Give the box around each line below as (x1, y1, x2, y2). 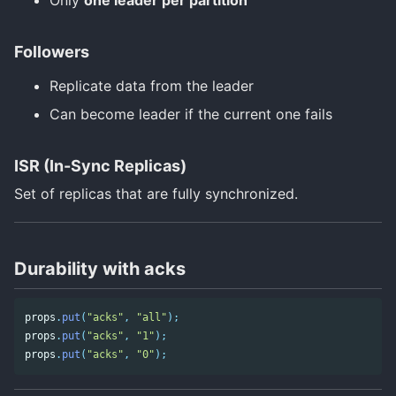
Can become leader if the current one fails (49, 104, 332, 123)
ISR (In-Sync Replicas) (14, 156, 187, 175)
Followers (14, 42, 89, 61)
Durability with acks (14, 258, 186, 280)
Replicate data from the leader (49, 76, 254, 95)
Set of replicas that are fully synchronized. (14, 184, 298, 202)
